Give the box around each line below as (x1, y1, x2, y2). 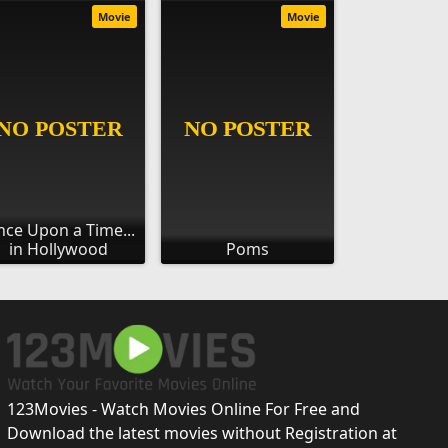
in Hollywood (9, 238, 109, 260)
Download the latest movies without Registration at (6, 421, 397, 444)
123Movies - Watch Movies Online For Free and (6, 397, 360, 420)
